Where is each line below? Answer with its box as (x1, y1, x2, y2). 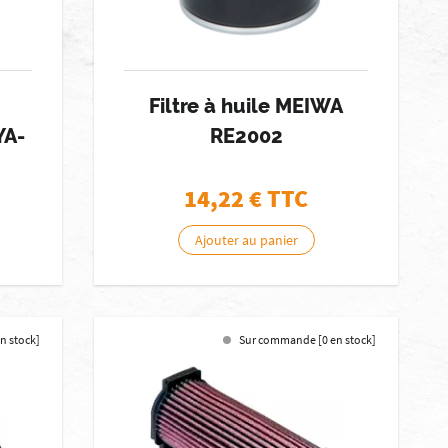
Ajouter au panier (194, 231, 298, 249)
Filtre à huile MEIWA (149, 94, 344, 118)
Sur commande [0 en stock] (239, 332, 377, 347)
